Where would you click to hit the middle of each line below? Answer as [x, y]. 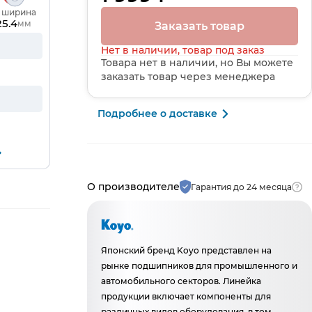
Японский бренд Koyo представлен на [187, 250]
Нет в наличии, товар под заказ [183, 50]
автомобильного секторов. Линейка [181, 281]
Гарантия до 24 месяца [242, 187]
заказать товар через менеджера [188, 77]
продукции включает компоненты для [186, 296]
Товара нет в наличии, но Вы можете [197, 63]
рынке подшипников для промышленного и [200, 266]
